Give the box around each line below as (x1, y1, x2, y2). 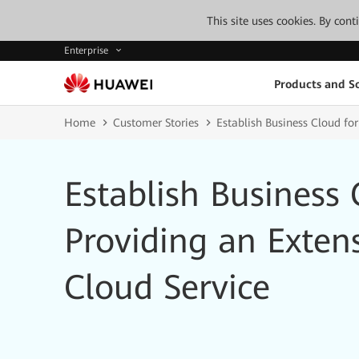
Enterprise (64, 45, 111, 57)
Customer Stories (113, 116, 199, 129)
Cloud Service (64, 268, 270, 307)
